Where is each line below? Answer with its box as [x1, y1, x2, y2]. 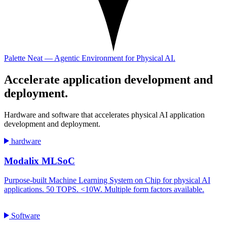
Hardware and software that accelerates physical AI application [4, 110, 205, 119]
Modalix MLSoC [4, 155, 75, 166]
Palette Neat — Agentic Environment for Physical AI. [4, 54, 175, 63]
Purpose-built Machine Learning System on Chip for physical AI [4, 176, 210, 185]
